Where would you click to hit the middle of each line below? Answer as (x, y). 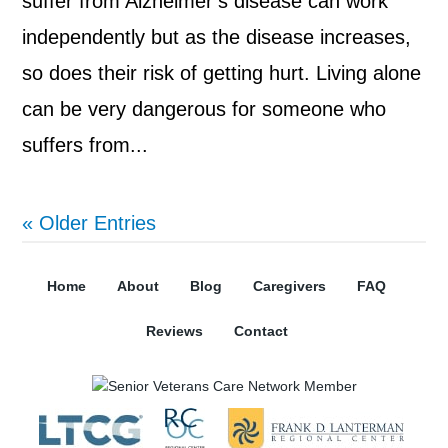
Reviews (174, 331)
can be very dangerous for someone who (204, 109)
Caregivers (289, 286)
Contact (260, 331)
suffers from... (85, 145)
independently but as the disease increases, (217, 37)
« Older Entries (89, 223)
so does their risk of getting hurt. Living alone (222, 73)
